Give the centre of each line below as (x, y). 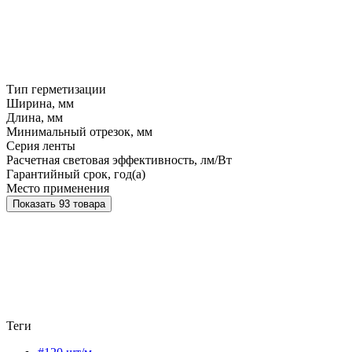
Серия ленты (41, 145)
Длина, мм (35, 117)
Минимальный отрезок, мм (79, 131)
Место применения (58, 188)
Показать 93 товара (82, 203)
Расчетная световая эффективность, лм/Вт (119, 159)
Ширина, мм (40, 103)
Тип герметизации (56, 89)
